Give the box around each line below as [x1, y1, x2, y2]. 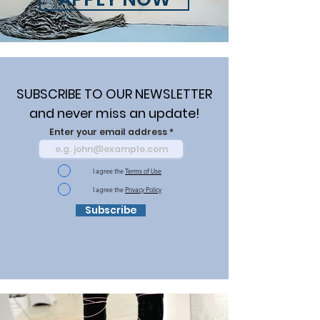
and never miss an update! [29, 104, 200, 122]
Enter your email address [49, 126, 167, 138]
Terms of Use [125, 166, 161, 175]
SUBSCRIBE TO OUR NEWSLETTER [16, 85, 212, 103]
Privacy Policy [125, 184, 161, 194]
